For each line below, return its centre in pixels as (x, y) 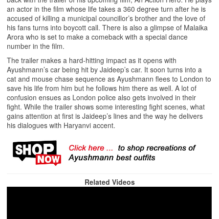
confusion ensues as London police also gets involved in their (102, 97)
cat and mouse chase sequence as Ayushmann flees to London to (109, 78)
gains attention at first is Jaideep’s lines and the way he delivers (105, 116)
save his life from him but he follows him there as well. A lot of (102, 88)
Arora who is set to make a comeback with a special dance (98, 36)
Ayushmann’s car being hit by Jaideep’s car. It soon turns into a (105, 69)
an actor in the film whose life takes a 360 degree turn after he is (107, 9)
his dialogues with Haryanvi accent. (61, 125)
